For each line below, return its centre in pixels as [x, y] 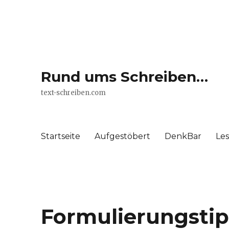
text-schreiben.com [74, 93]
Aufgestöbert [123, 136]
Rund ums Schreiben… [125, 77]
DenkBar [183, 136]
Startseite [61, 136]
